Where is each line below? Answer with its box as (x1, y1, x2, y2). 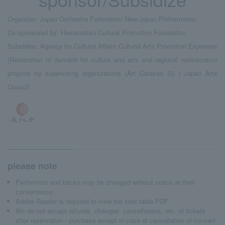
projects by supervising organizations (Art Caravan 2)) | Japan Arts (8, 68, 217, 78)
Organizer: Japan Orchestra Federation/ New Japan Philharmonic (8, 14, 196, 24)
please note (8, 159, 57, 172)
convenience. (15, 186, 54, 196)
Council (8, 81, 29, 91)
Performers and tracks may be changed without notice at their (15, 177, 195, 187)
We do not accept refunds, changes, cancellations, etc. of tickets (15, 205, 205, 215)
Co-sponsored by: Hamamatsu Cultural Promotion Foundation (8, 27, 186, 37)
